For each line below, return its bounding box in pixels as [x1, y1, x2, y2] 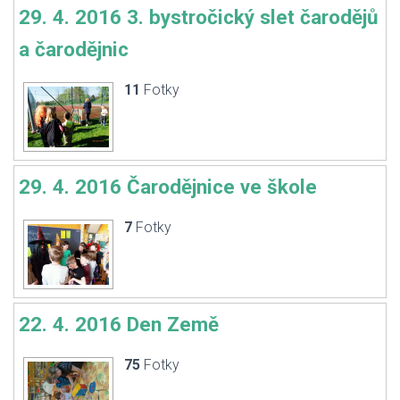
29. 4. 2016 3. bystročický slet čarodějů [19, 5, 379, 29]
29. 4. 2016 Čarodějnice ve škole [19, 175, 317, 198]
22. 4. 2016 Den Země [19, 312, 219, 336]
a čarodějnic [19, 37, 129, 61]
